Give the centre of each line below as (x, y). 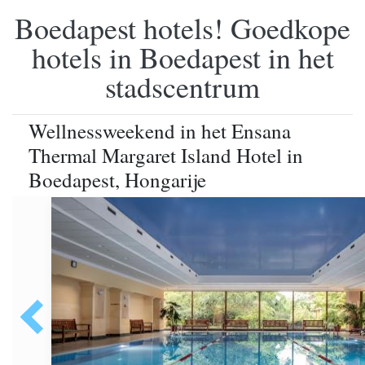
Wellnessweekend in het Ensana (160, 131)
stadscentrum (182, 86)
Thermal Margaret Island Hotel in (166, 155)
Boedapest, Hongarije (117, 180)
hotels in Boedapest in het (182, 57)
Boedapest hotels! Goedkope (182, 28)
